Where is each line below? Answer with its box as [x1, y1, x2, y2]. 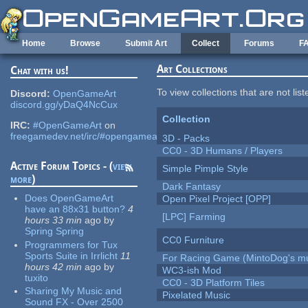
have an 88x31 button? [25, 203, 126, 215]
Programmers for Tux [25, 239, 118, 250]
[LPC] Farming [162, 211, 226, 223]
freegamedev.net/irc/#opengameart [10, 131, 164, 142]
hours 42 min [25, 261, 82, 272]
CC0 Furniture [162, 234, 225, 246]
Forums [244, 38, 274, 48]
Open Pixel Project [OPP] [162, 193, 272, 205]
